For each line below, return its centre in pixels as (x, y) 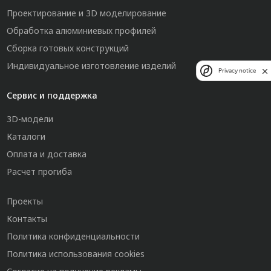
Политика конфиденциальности (73, 237)
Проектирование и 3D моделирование (86, 13)
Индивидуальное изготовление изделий (91, 66)
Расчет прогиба (39, 172)
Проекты (24, 201)
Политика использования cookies (75, 254)
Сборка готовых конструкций (67, 48)
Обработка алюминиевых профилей (81, 31)
